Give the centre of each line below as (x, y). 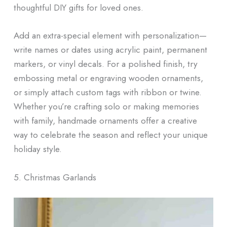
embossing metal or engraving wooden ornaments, (108, 78)
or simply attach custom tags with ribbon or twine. (107, 92)
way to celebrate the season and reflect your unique (110, 135)
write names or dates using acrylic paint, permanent (110, 50)
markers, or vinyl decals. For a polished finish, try (105, 64)
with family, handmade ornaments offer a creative (105, 121)
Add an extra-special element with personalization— (110, 35)
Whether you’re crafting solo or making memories (106, 106)
